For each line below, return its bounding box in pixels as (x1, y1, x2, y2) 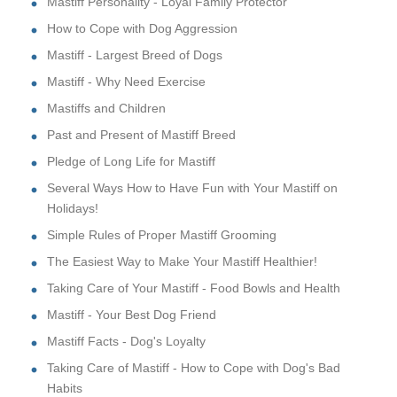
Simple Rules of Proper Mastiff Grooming (47, 227, 276, 242)
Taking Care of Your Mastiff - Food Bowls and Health (47, 280, 340, 295)
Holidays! (47, 200, 98, 215)
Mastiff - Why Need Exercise (47, 74, 206, 89)
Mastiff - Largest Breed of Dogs (47, 47, 222, 62)
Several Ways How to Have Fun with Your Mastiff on (47, 180, 338, 195)
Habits (47, 380, 82, 395)
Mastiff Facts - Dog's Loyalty (47, 333, 206, 348)
